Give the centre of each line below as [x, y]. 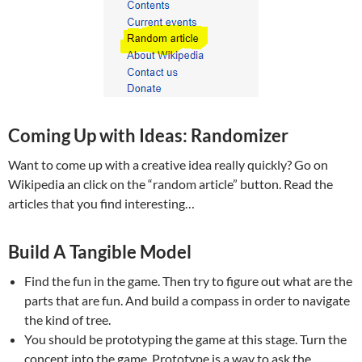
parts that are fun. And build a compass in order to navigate [187, 301]
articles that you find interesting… [101, 204]
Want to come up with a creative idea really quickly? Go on [168, 165]
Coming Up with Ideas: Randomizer [148, 136]
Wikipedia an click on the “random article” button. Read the [170, 184]
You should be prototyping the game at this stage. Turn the [185, 339]
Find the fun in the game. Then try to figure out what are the [188, 281]
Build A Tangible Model [100, 252]
